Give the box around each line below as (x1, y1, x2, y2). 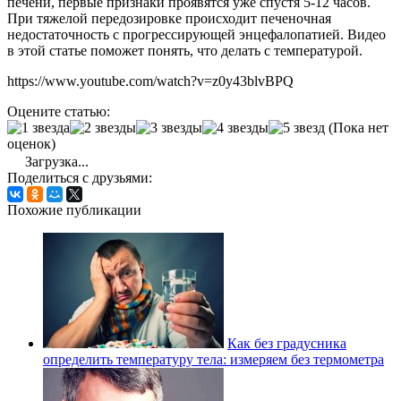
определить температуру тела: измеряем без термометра (43, 351, 384, 367)
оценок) (7, 135, 55, 151)
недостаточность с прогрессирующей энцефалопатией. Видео (7, 26, 386, 42)
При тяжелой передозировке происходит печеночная (7, 10, 331, 26)
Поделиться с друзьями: (7, 169, 152, 185)
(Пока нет (325, 119, 388, 135)
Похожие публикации (7, 201, 141, 218)
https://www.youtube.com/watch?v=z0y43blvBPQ (7, 73, 294, 89)
